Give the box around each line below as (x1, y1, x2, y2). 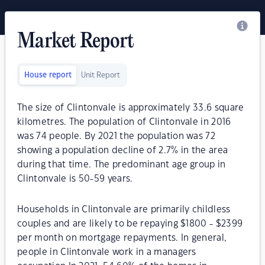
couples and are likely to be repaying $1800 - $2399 (17, 219, 243, 228)
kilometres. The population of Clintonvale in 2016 (17, 118, 231, 127)
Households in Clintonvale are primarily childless (17, 205, 231, 214)
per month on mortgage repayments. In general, (17, 234, 227, 243)
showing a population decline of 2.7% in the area (17, 146, 228, 155)
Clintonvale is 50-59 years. (17, 174, 133, 183)
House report (24, 72, 72, 79)
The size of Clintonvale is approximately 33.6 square (17, 104, 244, 112)
